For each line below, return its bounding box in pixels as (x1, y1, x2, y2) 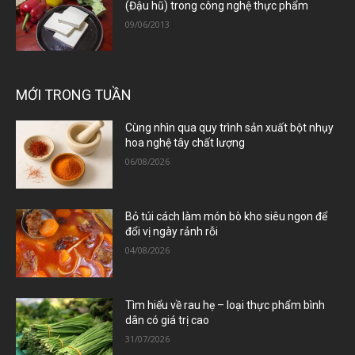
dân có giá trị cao (125, 313, 210, 326)
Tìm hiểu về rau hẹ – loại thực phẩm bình (125, 298, 326, 311)
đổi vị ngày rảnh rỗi (125, 224, 219, 238)
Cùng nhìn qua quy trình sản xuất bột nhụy (125, 121, 334, 135)
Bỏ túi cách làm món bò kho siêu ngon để (125, 209, 328, 223)
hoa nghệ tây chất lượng (125, 136, 246, 150)
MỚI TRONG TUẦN (16, 86, 132, 104)
